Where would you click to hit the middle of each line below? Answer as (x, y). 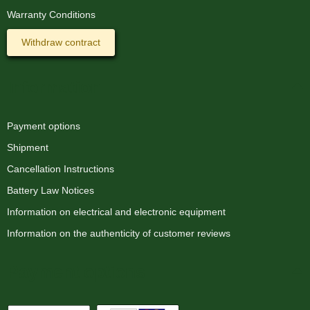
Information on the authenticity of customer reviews (119, 233)
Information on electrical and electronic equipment (116, 211)
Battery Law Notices (51, 190)
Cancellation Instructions (61, 168)
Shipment (28, 147)
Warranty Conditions (51, 14)
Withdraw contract (61, 42)
